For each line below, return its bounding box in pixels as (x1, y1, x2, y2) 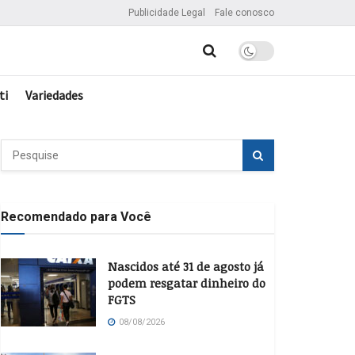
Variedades (25, 87, 83, 103)
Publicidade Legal (128, 7, 205, 18)
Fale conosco (215, 7, 274, 18)
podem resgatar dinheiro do (108, 275, 265, 291)
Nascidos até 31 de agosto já (108, 258, 264, 274)
